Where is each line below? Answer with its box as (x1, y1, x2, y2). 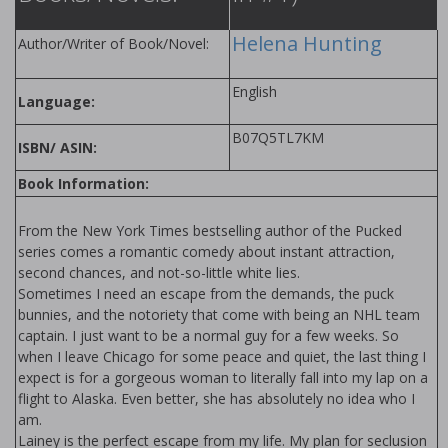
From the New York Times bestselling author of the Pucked (18, 221, 402, 240)
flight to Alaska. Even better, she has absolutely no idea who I (18, 389, 415, 408)
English (232, 82, 277, 101)
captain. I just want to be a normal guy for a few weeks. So (18, 326, 399, 345)
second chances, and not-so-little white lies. (18, 263, 300, 282)
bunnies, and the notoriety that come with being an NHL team (18, 305, 420, 324)
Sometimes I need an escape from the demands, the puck (18, 284, 394, 303)
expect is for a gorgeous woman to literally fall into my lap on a (18, 368, 428, 387)
